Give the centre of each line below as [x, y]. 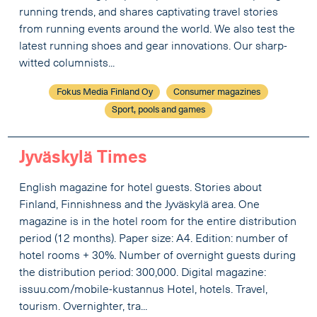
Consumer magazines [217, 92]
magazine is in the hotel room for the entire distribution [158, 223]
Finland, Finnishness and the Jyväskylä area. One [140, 206]
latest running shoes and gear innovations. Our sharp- [154, 46]
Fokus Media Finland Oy [104, 92]
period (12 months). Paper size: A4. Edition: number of [154, 240]
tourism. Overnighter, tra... [83, 307]
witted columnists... [67, 63]
